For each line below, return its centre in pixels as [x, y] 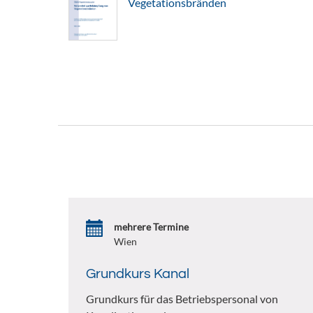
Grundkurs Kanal [137, 274]
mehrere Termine [151, 227]
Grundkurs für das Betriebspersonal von [182, 299]
